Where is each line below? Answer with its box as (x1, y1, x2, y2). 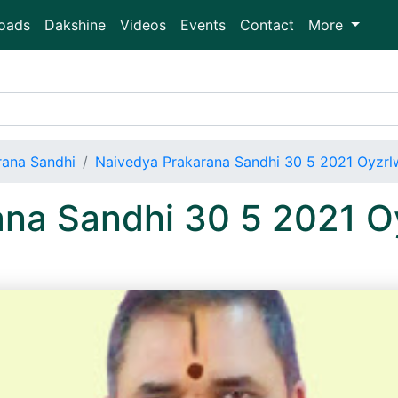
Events (180, 16, 226, 34)
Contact (240, 16, 294, 34)
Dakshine (44, 16, 106, 34)
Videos (120, 16, 166, 34)
